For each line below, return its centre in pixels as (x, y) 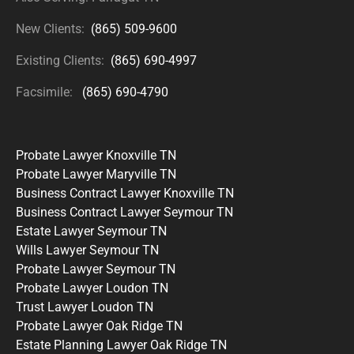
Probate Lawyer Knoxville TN (96, 155)
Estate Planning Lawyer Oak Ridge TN (121, 345)
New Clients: (53, 28)
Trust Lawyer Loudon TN (85, 307)
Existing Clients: (63, 60)
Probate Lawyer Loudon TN (92, 288)
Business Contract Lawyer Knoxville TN (125, 193)
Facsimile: (49, 92)
